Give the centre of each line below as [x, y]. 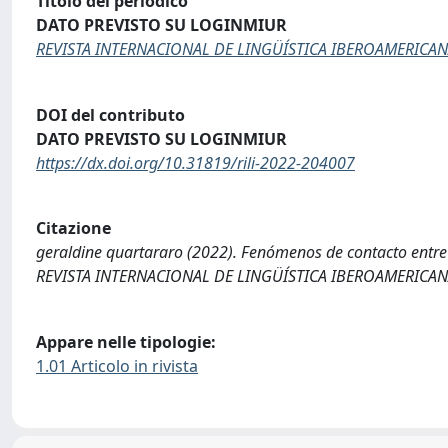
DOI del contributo [110, 114]
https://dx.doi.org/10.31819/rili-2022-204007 [195, 162]
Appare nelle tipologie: [126, 341]
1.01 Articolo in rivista [117, 365]
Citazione [73, 228]
